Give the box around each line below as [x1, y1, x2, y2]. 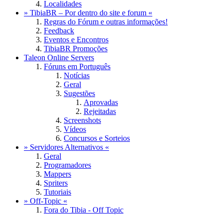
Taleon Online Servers [24, 53, 94, 62]
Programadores [44, 161, 91, 170]
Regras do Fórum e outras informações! [44, 17, 168, 26]
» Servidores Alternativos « [24, 143, 109, 152]
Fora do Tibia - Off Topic [44, 206, 123, 215]
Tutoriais [44, 188, 71, 197]
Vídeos [64, 125, 86, 134]
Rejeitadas [84, 107, 116, 116]
